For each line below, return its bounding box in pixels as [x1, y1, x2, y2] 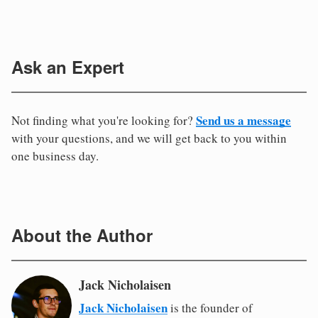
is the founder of [168, 300, 253, 317]
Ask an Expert [11, 55, 124, 79]
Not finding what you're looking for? [11, 112, 196, 129]
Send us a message [196, 111, 291, 130]
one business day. [11, 148, 99, 165]
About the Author [11, 223, 153, 248]
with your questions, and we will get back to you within [11, 130, 287, 147]
